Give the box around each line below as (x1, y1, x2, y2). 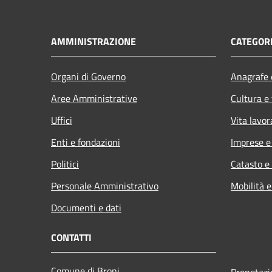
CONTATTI (51, 229, 92, 245)
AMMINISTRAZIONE (51, 33, 136, 49)
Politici (51, 156, 79, 171)
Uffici (51, 112, 72, 127)
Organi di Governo (51, 69, 126, 84)
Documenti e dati (51, 200, 121, 215)
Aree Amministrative (51, 90, 137, 106)
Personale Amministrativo (51, 178, 158, 193)
